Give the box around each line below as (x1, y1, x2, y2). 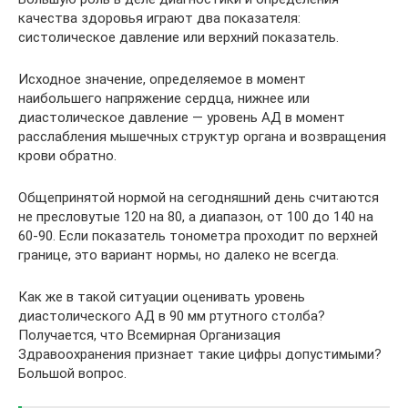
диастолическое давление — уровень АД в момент (18, 109, 345, 126)
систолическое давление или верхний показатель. (18, 29, 339, 46)
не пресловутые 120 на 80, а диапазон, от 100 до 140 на (18, 209, 373, 225)
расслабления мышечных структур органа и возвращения (18, 128, 386, 145)
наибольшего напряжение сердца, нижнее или (18, 90, 310, 107)
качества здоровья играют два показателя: (18, 10, 301, 26)
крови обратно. (18, 148, 117, 164)
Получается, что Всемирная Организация (18, 327, 280, 343)
